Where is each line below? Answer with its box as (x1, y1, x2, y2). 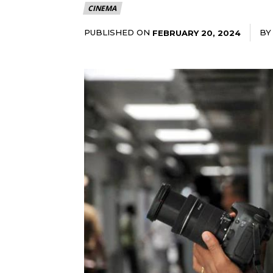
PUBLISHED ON (84, 27, 150, 37)
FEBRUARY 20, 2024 (152, 27, 241, 38)
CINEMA (88, 3, 116, 13)
